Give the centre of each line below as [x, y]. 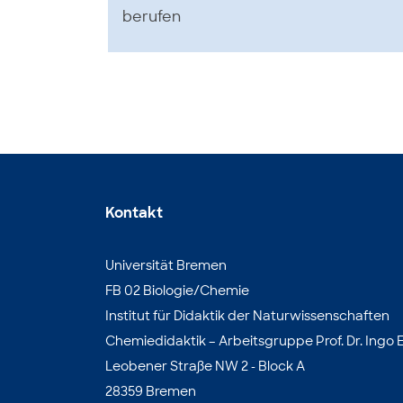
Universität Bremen [166, 265]
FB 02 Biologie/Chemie [177, 291]
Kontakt [134, 213]
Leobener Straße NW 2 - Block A [205, 366]
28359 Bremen [151, 391]
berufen [152, 17]
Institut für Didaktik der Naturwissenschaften [247, 316]
